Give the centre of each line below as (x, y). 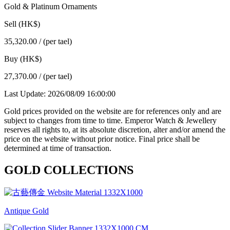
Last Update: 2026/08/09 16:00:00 (60, 93)
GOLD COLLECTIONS (69, 170)
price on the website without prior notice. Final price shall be (102, 139)
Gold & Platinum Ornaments (51, 6)
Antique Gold (26, 210)
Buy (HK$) (23, 59)
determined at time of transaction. (58, 148)
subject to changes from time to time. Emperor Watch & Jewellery (110, 120)
